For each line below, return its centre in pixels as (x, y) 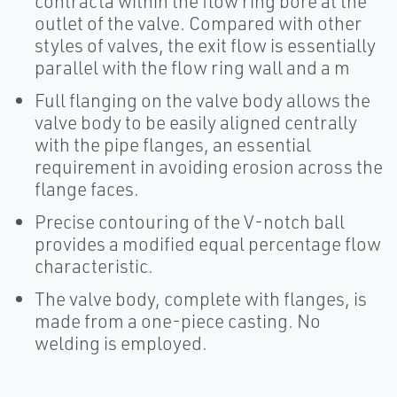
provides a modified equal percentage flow (208, 244)
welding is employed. (121, 343)
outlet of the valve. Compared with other (198, 23)
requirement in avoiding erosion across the (209, 167)
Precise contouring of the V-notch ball (190, 222)
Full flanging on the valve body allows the (202, 100)
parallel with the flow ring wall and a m (192, 67)
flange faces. (87, 189)
